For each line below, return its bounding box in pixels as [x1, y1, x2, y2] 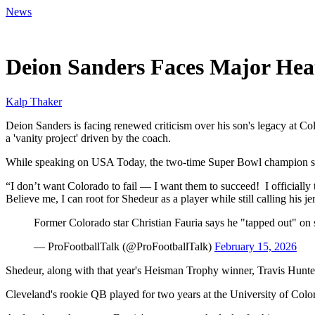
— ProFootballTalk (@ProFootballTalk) [34, 240, 214, 252]
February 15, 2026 [214, 240, 297, 252]
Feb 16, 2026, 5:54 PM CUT [6, 28, 121, 39]
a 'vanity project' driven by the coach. [6, 131, 171, 144]
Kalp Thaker [6, 95, 62, 108]
